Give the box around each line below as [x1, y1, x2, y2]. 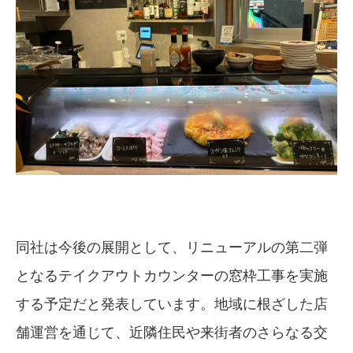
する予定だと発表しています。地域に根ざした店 [16, 292, 328, 313]
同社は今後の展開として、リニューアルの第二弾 [16, 235, 328, 256]
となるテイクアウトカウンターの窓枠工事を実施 [16, 263, 328, 284]
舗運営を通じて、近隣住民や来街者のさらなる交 [16, 320, 328, 341]
